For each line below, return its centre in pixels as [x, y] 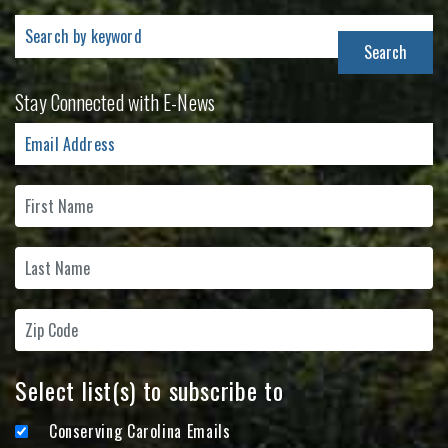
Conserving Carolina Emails [139, 431]
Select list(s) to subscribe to [149, 390]
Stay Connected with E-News [115, 102]
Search [37, 27]
